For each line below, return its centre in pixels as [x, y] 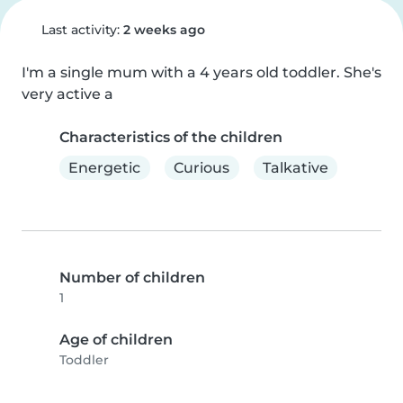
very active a [67, 94]
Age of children [116, 340]
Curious [202, 167]
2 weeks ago [164, 30]
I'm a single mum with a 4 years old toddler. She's [201, 72]
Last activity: [80, 30]
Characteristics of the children [171, 137]
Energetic [105, 167]
